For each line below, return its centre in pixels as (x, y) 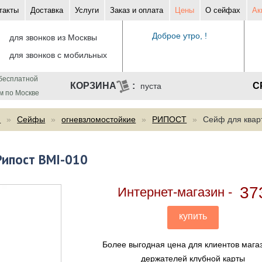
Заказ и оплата (137, 10)
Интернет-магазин (171, 192)
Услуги (87, 10)
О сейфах (223, 10)
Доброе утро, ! (180, 36)
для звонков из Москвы (53, 38)
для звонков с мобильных (58, 55)
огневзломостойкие (99, 120)
